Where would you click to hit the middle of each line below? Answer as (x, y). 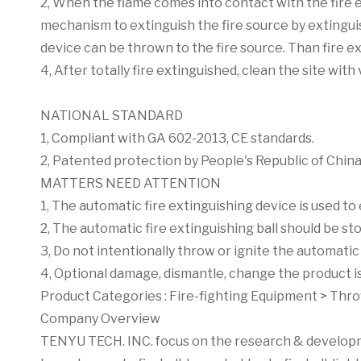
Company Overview (100, 319)
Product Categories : (105, 296)
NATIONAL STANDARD (112, 116)
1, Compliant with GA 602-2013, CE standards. (177, 138)
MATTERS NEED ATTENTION (131, 183)
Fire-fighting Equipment (243, 296)
